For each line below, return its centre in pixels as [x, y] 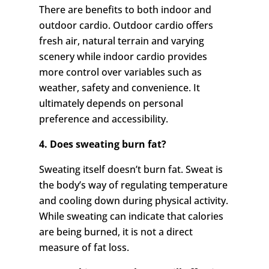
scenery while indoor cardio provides [123, 57]
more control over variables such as [120, 72]
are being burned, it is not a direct [116, 232]
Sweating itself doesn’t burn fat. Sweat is [131, 170]
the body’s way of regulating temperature [133, 185]
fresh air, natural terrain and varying [121, 41]
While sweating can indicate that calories [131, 216]
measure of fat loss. [84, 248]
